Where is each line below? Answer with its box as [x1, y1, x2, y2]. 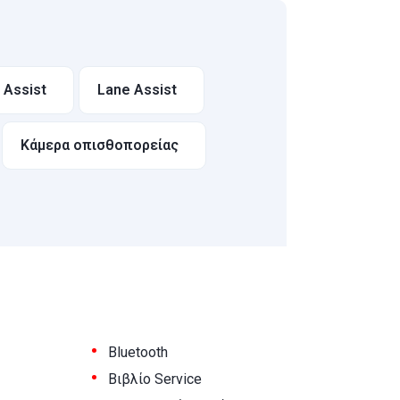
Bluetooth [108, 344, 169, 362]
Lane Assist [97, 81, 177, 99]
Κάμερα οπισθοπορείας [21, 137, 179, 154]
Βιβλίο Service [108, 371, 203, 388]
